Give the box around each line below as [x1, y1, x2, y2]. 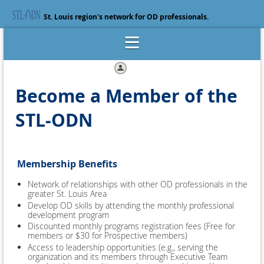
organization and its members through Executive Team [28, 250, 227, 262]
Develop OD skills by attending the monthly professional [28, 199, 234, 211]
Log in [130, 61, 152, 72]
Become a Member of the [15, 84, 237, 108]
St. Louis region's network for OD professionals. [44, 11, 209, 22]
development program [28, 209, 109, 220]
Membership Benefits [17, 157, 117, 170]
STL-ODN [15, 108, 93, 132]
